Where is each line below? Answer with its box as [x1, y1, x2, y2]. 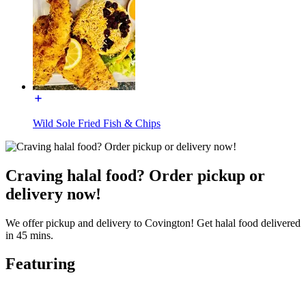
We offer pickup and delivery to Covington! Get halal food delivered [5, 217, 301, 229]
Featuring [5, 255, 75, 273]
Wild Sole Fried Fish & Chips [33, 117, 161, 129]
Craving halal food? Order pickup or [5, 166, 265, 184]
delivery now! [5, 184, 101, 203]
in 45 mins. [5, 229, 53, 241]
